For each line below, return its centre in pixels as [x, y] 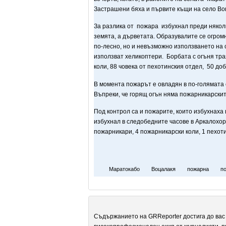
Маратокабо [124, 169]
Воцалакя [163, 169]
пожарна [197, 169]
